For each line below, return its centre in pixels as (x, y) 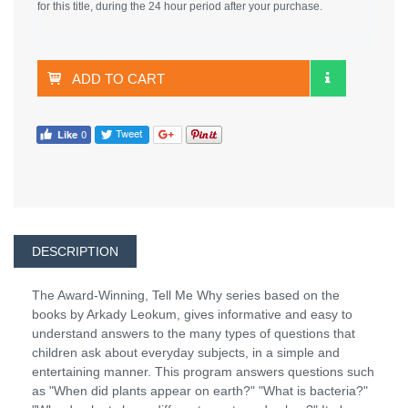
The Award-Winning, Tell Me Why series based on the (186, 295)
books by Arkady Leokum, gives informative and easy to (192, 314)
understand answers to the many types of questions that (194, 333)
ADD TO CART (118, 79)
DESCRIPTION (75, 251)
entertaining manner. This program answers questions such (203, 371)
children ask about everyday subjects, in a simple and (186, 352)
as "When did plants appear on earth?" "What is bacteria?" (200, 390)
